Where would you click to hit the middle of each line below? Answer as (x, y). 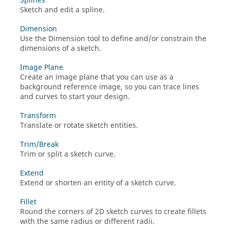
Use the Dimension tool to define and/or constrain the (113, 39)
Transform (38, 116)
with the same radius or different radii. (87, 221)
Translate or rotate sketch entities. (79, 125)
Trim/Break (39, 144)
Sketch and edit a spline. (62, 10)
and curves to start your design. (75, 97)
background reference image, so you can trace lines (110, 87)
